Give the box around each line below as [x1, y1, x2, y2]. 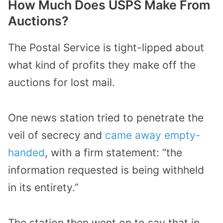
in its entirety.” [8, 181, 79, 194]
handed [8, 146, 45, 159]
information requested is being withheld [8, 164, 204, 177]
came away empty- [105, 129, 201, 142]
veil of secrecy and [8, 129, 105, 142]
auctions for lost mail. [8, 76, 115, 89]
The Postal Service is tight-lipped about [8, 41, 204, 54]
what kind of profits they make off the [8, 59, 196, 72]
